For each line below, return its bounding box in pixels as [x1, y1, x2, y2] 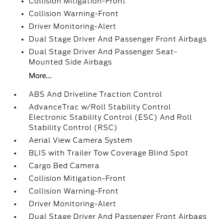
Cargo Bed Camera [29, 162, 100, 170]
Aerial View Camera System [29, 136, 133, 144]
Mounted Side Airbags [29, 58, 112, 66]
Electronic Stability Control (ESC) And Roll [29, 113, 193, 121]
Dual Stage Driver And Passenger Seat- [29, 48, 178, 56]
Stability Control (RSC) [29, 124, 118, 131]
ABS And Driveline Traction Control [29, 90, 163, 98]
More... [29, 72, 52, 80]
